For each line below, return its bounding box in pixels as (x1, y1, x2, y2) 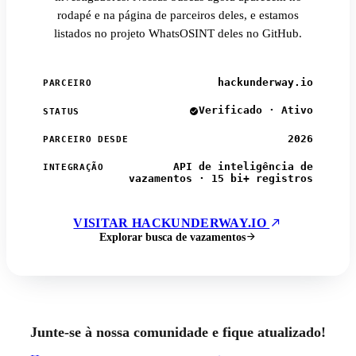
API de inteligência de (173, 160, 313, 172)
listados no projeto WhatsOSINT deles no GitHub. (54, 27, 302, 41)
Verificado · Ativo (199, 104, 313, 117)
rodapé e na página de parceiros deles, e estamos (57, 9, 299, 22)
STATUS (43, 106, 80, 117)
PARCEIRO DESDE (43, 133, 129, 145)
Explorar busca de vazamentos (99, 230, 246, 243)
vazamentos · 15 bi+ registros (129, 172, 313, 184)
